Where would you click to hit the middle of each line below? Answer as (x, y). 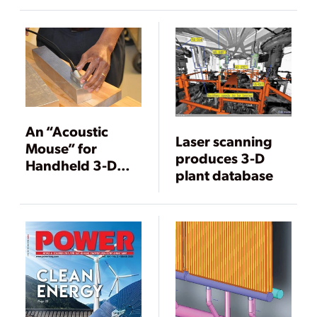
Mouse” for (61, 148)
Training (203, 31)
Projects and (216, 15)
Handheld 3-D (71, 165)
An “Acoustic (67, 131)
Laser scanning (224, 141)
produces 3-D (220, 158)
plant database (225, 175)
